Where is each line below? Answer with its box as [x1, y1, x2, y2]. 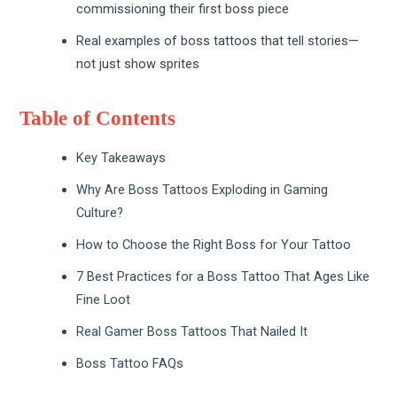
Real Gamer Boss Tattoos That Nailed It [76, 323, 308, 340]
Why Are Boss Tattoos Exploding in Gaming [76, 182, 329, 198]
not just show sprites [76, 56, 200, 73]
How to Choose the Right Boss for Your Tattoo [76, 237, 352, 253]
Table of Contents [19, 107, 176, 130]
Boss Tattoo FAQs [76, 355, 184, 372]
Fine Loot [76, 292, 131, 308]
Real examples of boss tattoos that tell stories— [76, 33, 360, 50]
